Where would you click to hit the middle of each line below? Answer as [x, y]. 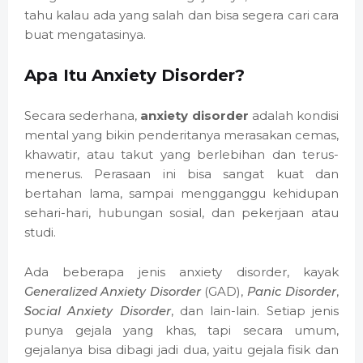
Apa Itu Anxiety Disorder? [135, 76]
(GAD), [224, 292]
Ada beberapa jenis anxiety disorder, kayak [181, 272]
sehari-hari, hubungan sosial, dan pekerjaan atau [181, 213]
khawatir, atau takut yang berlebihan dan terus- [181, 155]
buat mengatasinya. [85, 35]
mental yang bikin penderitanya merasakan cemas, [181, 135]
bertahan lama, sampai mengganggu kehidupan [181, 194]
